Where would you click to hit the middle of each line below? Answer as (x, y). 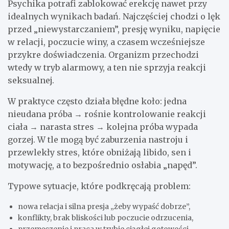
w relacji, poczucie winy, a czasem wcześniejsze (106, 42)
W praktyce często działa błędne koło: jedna (97, 101)
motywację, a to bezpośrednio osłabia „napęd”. (102, 165)
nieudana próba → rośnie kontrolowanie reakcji (107, 114)
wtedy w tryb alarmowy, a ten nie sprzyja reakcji (107, 68)
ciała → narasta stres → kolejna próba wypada (103, 127)
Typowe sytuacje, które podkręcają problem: (99, 186)
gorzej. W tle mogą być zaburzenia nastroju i (98, 140)
